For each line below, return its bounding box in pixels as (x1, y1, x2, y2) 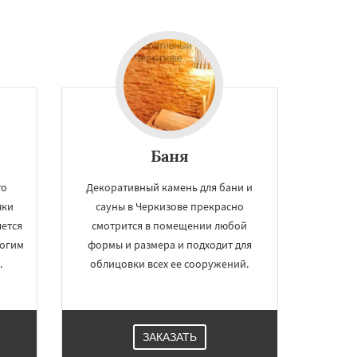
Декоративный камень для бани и (86, 180, 253, 194)
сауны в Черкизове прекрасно (95, 199, 244, 214)
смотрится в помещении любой (92, 218, 248, 233)
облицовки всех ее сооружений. (90, 257, 249, 271)
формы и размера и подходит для (87, 237, 252, 252)
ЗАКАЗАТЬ (142, 331, 197, 343)
